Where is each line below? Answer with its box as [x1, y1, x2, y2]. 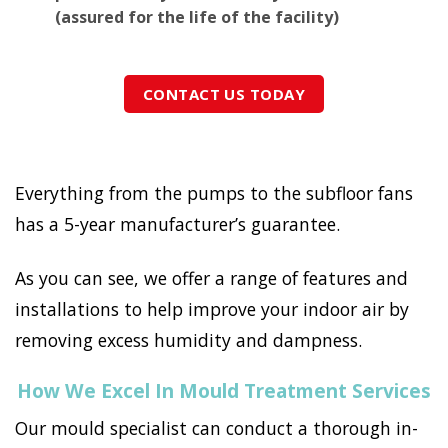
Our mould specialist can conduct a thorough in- [15, 415, 418, 440]
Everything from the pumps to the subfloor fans [15, 181, 413, 206]
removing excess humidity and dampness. [15, 328, 362, 353]
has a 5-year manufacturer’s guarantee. [15, 212, 340, 237]
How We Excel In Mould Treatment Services [17, 377, 431, 405]
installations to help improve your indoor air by [15, 297, 409, 322]
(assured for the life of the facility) [55, 6, 339, 29]
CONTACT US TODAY [142, 84, 306, 105]
